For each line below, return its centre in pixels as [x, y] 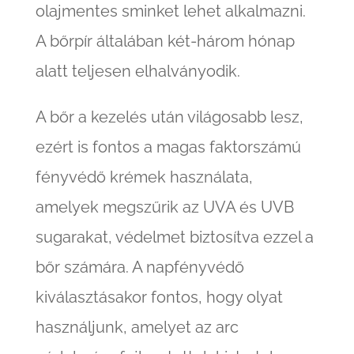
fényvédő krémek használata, [144, 177]
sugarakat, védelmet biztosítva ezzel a [174, 237]
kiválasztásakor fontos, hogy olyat [159, 298]
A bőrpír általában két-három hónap [165, 41]
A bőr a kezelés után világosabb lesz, [169, 117]
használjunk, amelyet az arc [137, 328]
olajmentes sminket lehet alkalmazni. [170, 11]
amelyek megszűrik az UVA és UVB [164, 207]
